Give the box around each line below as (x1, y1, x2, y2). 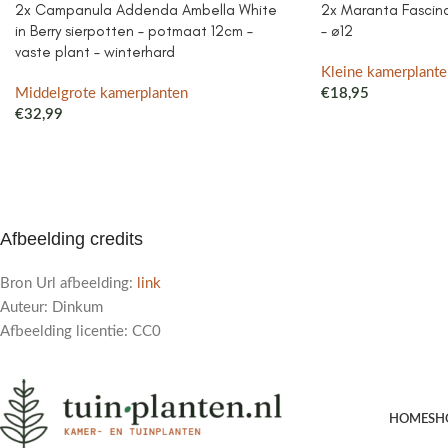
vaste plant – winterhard (15, 43, 175, 61)
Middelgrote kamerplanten (15, 86, 188, 101)
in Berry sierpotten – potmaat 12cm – (15, 22, 253, 40)
